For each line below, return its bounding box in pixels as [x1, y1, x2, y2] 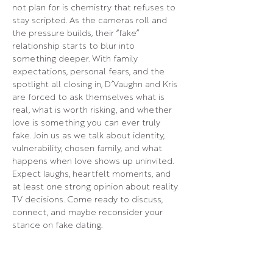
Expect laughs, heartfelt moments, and [12, 170, 173, 179]
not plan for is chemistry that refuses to [12, 4, 178, 12]
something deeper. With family [12, 55, 140, 63]
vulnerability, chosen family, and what [12, 144, 165, 153]
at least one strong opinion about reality [12, 183, 180, 191]
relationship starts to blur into [12, 42, 137, 51]
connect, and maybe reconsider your [12, 208, 165, 217]
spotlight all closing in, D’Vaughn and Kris [12, 80, 180, 89]
